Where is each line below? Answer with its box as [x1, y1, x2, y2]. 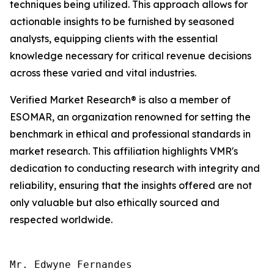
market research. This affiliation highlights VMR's [10, 144, 238, 157]
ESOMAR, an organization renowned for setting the [10, 110, 251, 123]
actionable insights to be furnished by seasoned [10, 15, 234, 28]
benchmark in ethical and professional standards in [10, 127, 251, 140]
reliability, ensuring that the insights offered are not [10, 179, 252, 191]
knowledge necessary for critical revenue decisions [10, 49, 251, 62]
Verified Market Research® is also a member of [10, 93, 231, 106]
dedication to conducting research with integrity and [10, 161, 260, 174]
